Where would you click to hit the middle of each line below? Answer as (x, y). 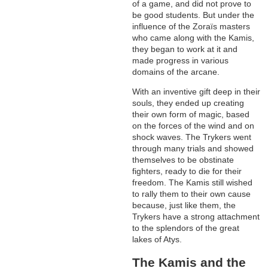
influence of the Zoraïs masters (191, 27)
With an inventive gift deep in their (197, 92)
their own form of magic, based (191, 115)
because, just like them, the (184, 205)
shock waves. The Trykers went (192, 137)
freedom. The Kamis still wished (193, 183)
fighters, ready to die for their (187, 171)
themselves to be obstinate (183, 160)
